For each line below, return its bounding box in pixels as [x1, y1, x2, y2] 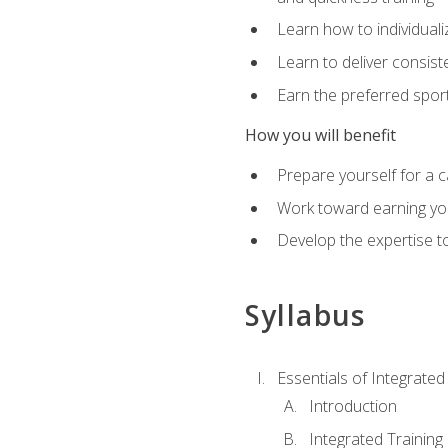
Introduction [308, 395, 397, 418]
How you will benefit [244, 123, 396, 146]
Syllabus [244, 295, 366, 334]
